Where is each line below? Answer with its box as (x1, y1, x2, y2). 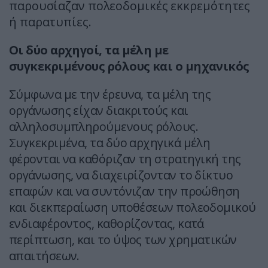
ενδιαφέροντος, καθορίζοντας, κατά (9, 215, 204, 232)
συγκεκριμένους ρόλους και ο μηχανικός (9, 58, 249, 75)
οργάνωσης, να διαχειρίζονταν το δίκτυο (9, 167, 233, 184)
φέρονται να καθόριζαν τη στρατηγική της (9, 151, 241, 167)
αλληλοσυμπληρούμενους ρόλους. (9, 118, 199, 135)
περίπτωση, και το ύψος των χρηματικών (9, 232, 237, 248)
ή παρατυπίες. (9, 14, 92, 31)
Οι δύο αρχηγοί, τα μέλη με (9, 42, 169, 59)
